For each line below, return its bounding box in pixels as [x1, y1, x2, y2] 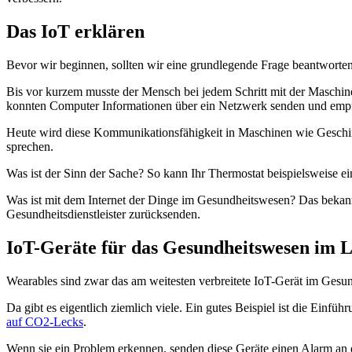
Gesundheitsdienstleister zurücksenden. [6, 207, 200, 222]
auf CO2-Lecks [6, 314, 83, 328]
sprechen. [6, 140, 53, 154]
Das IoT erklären [6, 21, 145, 42]
